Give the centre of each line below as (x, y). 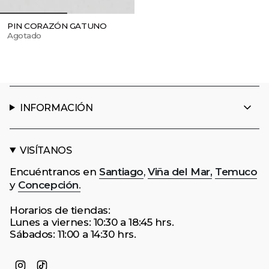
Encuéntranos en (55, 172)
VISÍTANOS (46, 150)
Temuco (236, 172)
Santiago (121, 172)
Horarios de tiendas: (60, 210)
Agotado (25, 35)
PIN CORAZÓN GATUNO (57, 26)
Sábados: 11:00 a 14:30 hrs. (73, 234)
